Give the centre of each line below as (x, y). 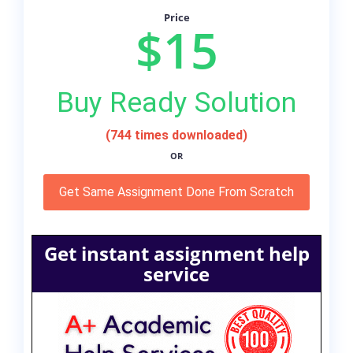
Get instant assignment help (176, 254)
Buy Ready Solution (176, 103)
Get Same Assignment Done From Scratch (176, 192)
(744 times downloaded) (176, 136)
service (176, 274)
